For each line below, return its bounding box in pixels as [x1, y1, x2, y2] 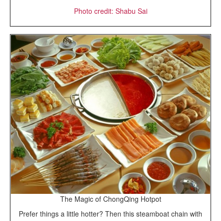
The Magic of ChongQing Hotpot [60, 193, 161, 204]
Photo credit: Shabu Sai [74, 5, 147, 16]
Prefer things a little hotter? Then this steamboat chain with [19, 208, 202, 219]
